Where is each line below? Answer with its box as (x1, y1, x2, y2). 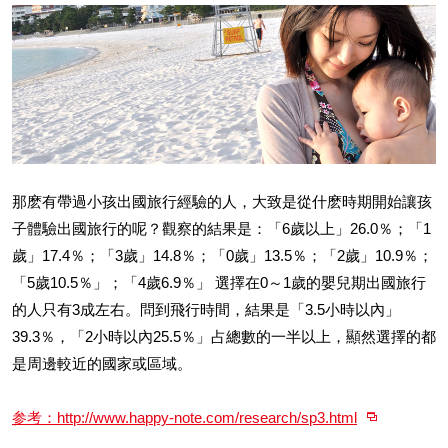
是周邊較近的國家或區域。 (12, 355, 192, 372)
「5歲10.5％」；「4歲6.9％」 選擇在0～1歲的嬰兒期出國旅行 (12, 274, 426, 291)
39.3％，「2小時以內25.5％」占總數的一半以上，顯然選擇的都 (12, 328, 436, 345)
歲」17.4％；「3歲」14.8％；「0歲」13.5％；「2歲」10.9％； (12, 247, 433, 264)
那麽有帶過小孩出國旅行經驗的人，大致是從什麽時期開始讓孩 (12, 193, 432, 210)
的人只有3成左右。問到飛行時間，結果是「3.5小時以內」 (12, 301, 400, 318)
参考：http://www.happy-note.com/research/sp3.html (12, 409, 357, 426)
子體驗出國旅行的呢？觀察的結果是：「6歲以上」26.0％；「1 (12, 220, 431, 237)
